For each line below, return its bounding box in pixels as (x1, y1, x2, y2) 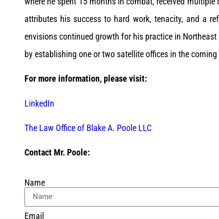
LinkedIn (24, 98, 54, 109)
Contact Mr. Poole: (24, 147, 90, 158)
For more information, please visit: (24, 73, 147, 84)
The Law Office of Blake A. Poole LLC (24, 122, 152, 133)
